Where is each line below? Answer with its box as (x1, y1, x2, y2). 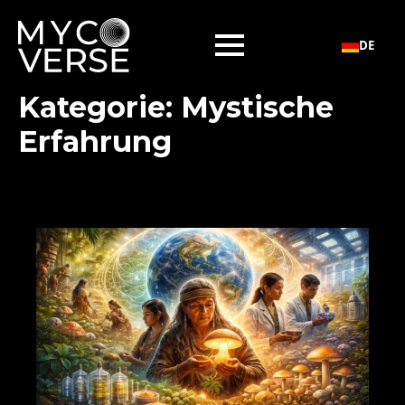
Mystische (181, 89, 334, 125)
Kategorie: (18, 89, 181, 125)
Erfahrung (18, 124, 172, 159)
